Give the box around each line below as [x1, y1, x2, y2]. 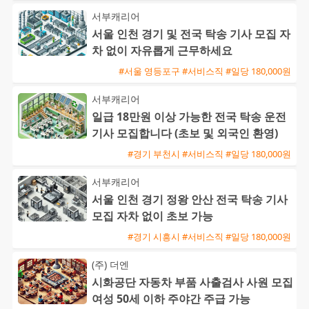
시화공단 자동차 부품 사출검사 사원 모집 [92, 275, 293, 290]
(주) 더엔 [92, 258, 129, 272]
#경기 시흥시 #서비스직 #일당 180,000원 [128, 230, 291, 243]
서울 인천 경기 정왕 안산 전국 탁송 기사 [92, 192, 288, 208]
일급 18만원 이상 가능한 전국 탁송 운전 [92, 109, 286, 125]
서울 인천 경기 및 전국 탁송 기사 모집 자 [92, 26, 290, 42]
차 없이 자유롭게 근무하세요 [92, 43, 232, 59]
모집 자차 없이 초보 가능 [92, 208, 213, 224]
